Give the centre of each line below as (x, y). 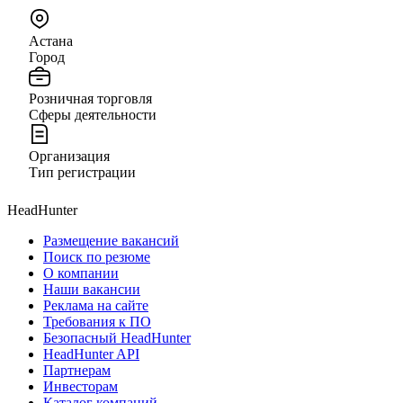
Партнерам (77, 370)
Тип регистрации (82, 172)
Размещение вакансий (111, 240)
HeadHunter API (91, 354)
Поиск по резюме (97, 256)
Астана (51, 40)
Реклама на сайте (96, 305)
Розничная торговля (90, 98)
